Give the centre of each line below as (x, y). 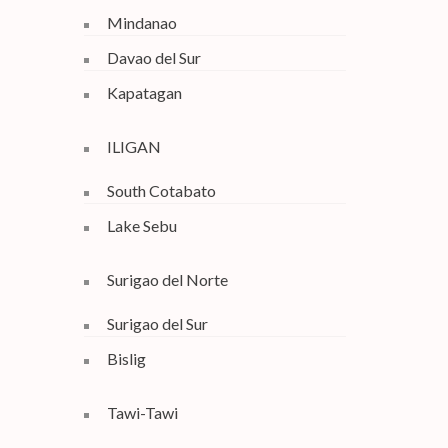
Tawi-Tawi (142, 412)
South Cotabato (161, 190)
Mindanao (141, 22)
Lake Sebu (141, 225)
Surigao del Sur (157, 323)
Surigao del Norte (167, 279)
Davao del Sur (153, 57)
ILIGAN (133, 146)
